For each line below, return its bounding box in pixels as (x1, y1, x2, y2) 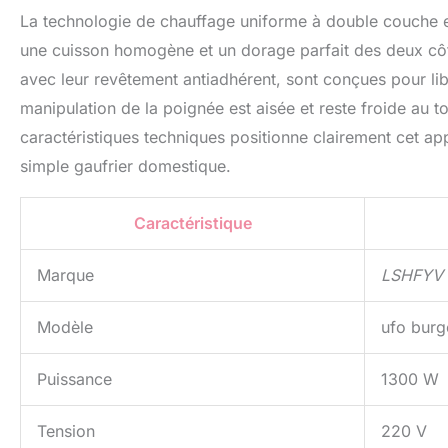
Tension (37, 421, 95, 442)
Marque (37, 265, 94, 286)
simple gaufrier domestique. (20, 156, 231, 177)
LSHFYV (381, 265, 443, 286)
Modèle (37, 317, 93, 338)
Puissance (37, 369, 112, 390)
